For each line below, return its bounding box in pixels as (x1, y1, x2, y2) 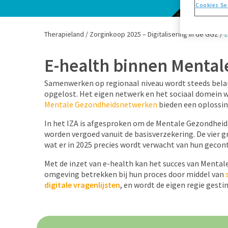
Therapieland (44, 30, 84, 39)
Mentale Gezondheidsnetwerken (44, 99, 157, 109)
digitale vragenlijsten (44, 180, 120, 190)
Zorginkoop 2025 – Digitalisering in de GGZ (90, 30, 218, 39)
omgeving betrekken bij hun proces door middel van (44, 169, 225, 179)
